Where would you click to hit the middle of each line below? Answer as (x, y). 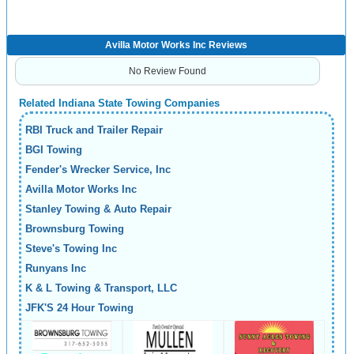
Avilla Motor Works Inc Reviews (176, 45)
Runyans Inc (56, 268)
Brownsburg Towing (75, 229)
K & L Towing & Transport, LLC (101, 288)
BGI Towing (54, 150)
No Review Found (167, 71)
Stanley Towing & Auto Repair (98, 209)
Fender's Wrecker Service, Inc (98, 169)
